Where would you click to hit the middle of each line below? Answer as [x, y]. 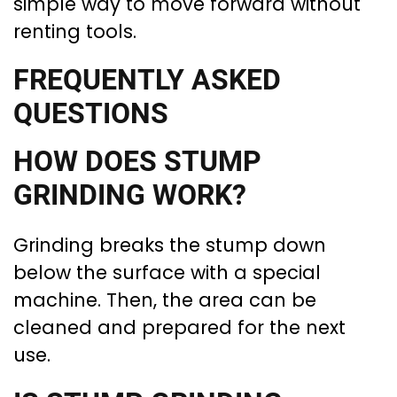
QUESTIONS [91, 113]
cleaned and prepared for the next [179, 327]
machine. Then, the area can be [165, 300]
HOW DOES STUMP [137, 161]
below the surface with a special [167, 272]
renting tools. [75, 31]
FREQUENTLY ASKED [147, 80]
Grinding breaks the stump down [170, 245]
